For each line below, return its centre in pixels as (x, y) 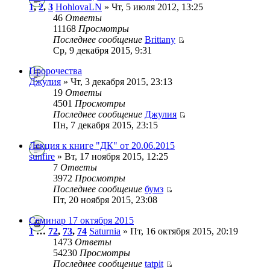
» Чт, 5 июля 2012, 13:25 (152, 7)
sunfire (42, 156)
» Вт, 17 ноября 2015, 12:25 (111, 156)
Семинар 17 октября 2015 (81, 220)
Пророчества (55, 71)
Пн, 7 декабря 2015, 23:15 (105, 125)
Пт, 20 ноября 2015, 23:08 (105, 199)
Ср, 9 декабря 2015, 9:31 (102, 50)
